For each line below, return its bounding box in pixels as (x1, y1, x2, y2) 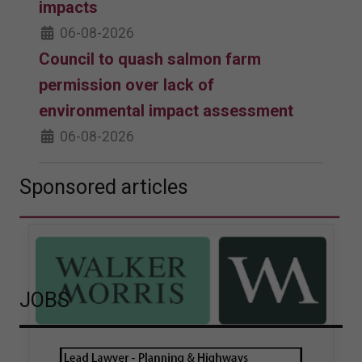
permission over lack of (39, 74, 214, 95)
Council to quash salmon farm (39, 48, 261, 69)
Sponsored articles (19, 175, 188, 199)
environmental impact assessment (39, 100, 293, 120)
